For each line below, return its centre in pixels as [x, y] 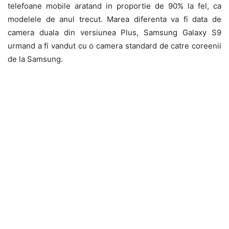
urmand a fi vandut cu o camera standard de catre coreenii [114, 46]
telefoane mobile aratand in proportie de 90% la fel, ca [114, 6]
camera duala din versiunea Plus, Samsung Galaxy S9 [114, 32]
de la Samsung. [35, 59]
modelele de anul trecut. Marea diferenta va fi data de [114, 19]
